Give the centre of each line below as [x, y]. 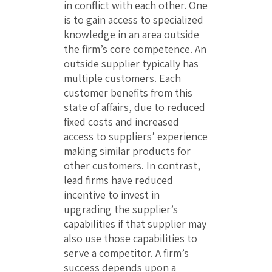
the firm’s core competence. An [135, 49]
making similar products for [127, 151]
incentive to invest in [112, 195]
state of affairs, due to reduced [134, 107]
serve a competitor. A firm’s [126, 253]
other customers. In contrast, [132, 166]
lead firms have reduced [118, 180]
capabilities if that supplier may [135, 224]
